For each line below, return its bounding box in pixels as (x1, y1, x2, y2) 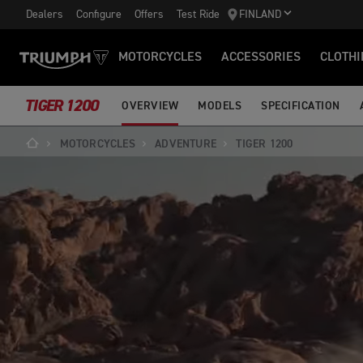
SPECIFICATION (261, 100, 340, 112)
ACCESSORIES (221, 51, 301, 64)
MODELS (198, 100, 241, 112)
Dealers (26, 8, 63, 20)
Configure (76, 8, 122, 20)
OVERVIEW (122, 100, 178, 112)
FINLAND (239, 9, 281, 20)
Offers (135, 8, 164, 20)
